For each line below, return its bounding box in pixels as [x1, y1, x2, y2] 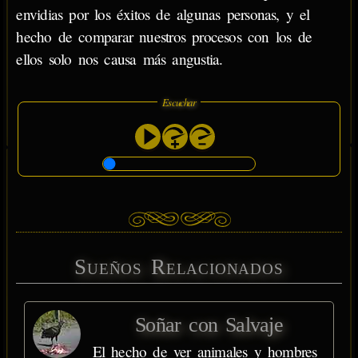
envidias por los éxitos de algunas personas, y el [16, 4, 310, 25]
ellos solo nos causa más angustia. [16, 49, 223, 70]
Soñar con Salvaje [135, 312, 283, 336]
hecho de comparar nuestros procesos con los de [16, 26, 312, 47]
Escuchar [162, 94, 196, 109]
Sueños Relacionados [74, 254, 284, 279]
